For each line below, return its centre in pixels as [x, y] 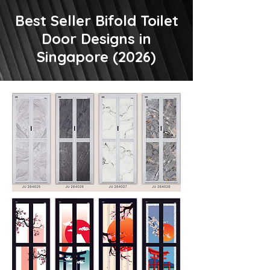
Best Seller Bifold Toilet [96, 20]
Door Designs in [96, 38]
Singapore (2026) [96, 56]
